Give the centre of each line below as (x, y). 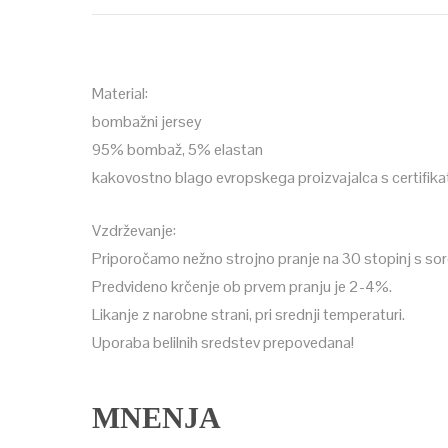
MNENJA (156, 417)
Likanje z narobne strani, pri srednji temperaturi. (248, 314)
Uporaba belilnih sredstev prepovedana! (223, 342)
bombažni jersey (147, 121)
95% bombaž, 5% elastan (177, 149)
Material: (120, 93)
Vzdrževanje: (134, 230)
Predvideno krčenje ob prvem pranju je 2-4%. (242, 286)
